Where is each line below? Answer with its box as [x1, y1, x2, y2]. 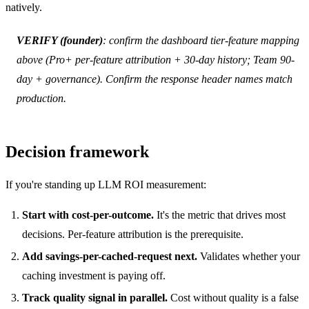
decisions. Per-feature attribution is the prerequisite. [22, 228, 243, 240]
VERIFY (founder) [17, 34, 103, 46]
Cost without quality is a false [168, 291, 299, 303]
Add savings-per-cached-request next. [22, 250, 197, 262]
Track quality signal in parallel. [22, 291, 168, 303]
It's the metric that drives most [154, 208, 286, 221]
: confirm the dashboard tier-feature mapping [103, 34, 299, 46]
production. [17, 92, 66, 104]
